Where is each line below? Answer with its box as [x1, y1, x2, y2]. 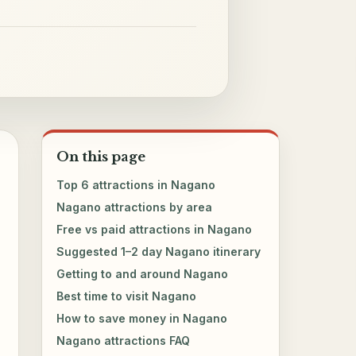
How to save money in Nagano [56, 311, 228, 325]
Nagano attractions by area [56, 199, 213, 214]
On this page [56, 148, 146, 165]
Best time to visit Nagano [56, 288, 197, 303]
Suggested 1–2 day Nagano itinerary [56, 244, 261, 258]
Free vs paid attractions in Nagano [56, 222, 253, 236]
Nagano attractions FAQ [56, 333, 191, 347]
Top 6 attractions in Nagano [56, 177, 216, 192]
